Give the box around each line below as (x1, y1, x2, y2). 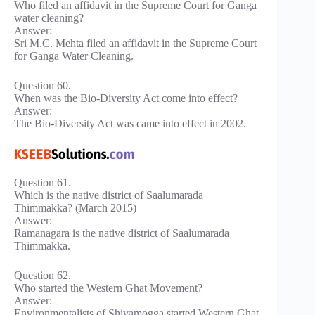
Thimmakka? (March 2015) (14, 201, 136, 214)
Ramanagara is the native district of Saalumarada (14, 226, 229, 239)
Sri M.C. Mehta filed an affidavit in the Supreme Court (14, 37, 257, 49)
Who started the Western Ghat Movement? (14, 281, 202, 294)
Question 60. (14, 79, 71, 91)
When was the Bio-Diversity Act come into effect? (14, 91, 238, 104)
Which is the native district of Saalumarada (14, 188, 203, 201)
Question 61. (14, 176, 71, 188)
